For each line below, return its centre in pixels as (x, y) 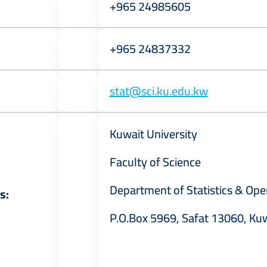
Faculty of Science (155, 162)
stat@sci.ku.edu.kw (159, 91)
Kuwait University (153, 134)
